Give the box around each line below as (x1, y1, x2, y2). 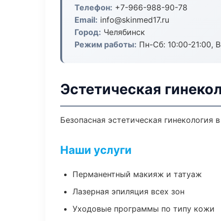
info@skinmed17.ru (98, 15, 169, 25)
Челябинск (101, 27, 145, 37)
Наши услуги (60, 143, 132, 156)
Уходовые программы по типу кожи (73, 204, 215, 214)
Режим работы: (74, 39, 137, 49)
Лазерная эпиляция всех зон (73, 186, 184, 196)
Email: (74, 15, 98, 25)
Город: (74, 27, 101, 37)
